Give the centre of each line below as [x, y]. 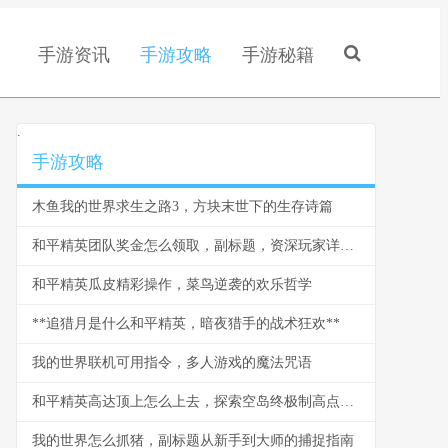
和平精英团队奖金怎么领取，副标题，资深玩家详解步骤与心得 [347, 245]
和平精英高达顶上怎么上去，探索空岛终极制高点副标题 [347, 401]
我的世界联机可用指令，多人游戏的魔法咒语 [172, 362]
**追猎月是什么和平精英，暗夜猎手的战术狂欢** [186, 323]
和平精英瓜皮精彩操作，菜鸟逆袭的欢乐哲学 [172, 284]
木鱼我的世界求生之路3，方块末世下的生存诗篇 [182, 206]
